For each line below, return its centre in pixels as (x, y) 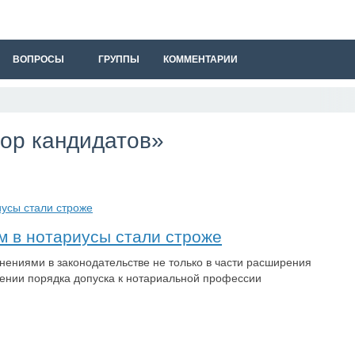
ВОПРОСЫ (38, 59)
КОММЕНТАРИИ (200, 59)
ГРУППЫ (119, 59)
